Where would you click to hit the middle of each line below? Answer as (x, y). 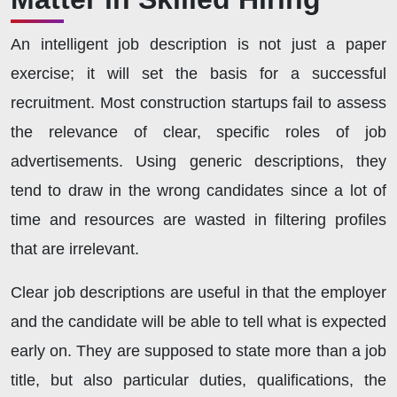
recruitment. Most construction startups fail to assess (198, 103)
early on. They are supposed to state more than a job (198, 351)
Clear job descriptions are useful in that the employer (198, 293)
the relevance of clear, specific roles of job (198, 132)
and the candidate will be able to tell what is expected (198, 322)
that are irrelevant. (75, 249)
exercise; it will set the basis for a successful (198, 74)
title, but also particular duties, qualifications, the (198, 381)
